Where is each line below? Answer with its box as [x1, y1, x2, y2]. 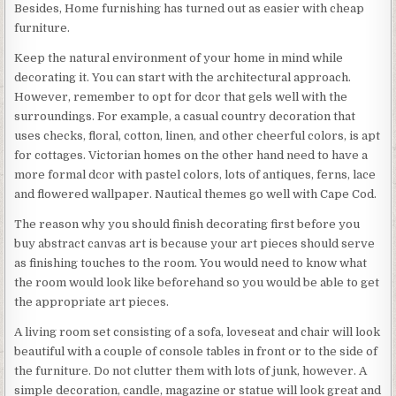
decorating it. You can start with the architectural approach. [14, 70, 352, 84]
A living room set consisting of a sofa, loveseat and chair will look [14, 324, 381, 339]
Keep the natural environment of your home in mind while [14, 50, 344, 65]
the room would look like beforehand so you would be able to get [14, 275, 380, 289]
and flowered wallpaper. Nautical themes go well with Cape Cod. [14, 187, 377, 201]
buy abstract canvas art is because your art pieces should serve [14, 236, 376, 250]
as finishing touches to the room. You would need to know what [14, 255, 368, 270]
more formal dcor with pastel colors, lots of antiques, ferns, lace [14, 167, 377, 181]
